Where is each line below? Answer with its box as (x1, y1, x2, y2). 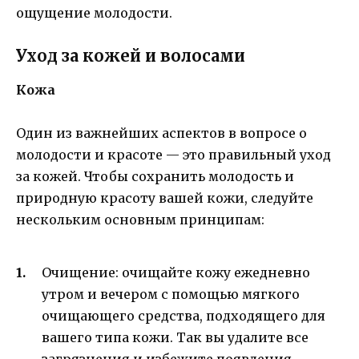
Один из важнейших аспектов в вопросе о (16, 125, 307, 142)
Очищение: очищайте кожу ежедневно (42, 264, 310, 280)
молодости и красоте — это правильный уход (16, 147, 331, 163)
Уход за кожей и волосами (16, 46, 245, 67)
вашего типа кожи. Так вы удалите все (42, 329, 309, 345)
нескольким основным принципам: (16, 212, 264, 228)
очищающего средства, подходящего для (42, 307, 325, 324)
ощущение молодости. (16, 4, 172, 21)
